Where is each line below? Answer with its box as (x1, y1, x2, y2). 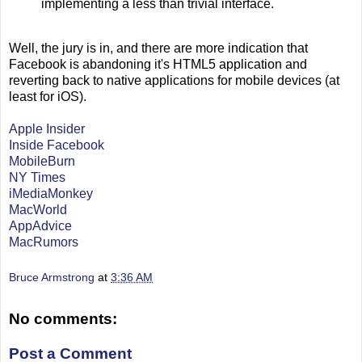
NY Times (9, 170, 65, 185)
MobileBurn (9, 154, 75, 169)
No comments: (9, 309, 117, 327)
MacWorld (9, 203, 67, 217)
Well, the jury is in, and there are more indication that (9, 41, 308, 56)
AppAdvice (9, 219, 72, 234)
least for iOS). (9, 90, 86, 104)
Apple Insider (9, 122, 85, 137)
